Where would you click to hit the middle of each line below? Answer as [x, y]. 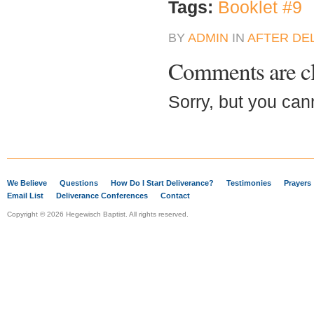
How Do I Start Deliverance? [162, 183]
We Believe [27, 183]
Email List [25, 196]
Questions [79, 183]
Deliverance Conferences [102, 196]
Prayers [298, 183]
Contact [175, 196]
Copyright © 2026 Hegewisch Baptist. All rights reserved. [98, 214]
